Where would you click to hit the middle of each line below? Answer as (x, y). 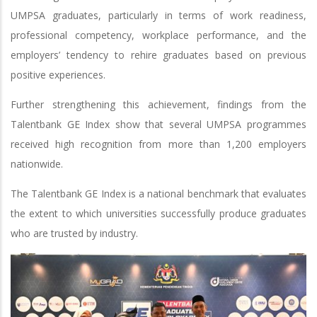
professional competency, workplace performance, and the (158, 35)
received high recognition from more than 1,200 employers (158, 144)
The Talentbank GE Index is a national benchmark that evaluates (158, 193)
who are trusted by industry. (74, 233)
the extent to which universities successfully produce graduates (158, 213)
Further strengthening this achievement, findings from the (158, 104)
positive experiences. (58, 74)
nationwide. (37, 163)
